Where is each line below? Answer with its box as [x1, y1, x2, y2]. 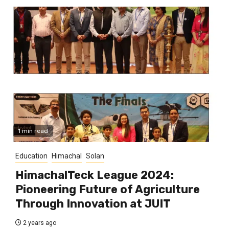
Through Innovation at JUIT [15, 197, 171, 211]
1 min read [18, 127, 48, 135]
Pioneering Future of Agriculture [15, 182, 200, 197]
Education [15, 152, 48, 161]
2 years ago [21, 219, 56, 227]
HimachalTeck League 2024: [15, 168, 174, 182]
